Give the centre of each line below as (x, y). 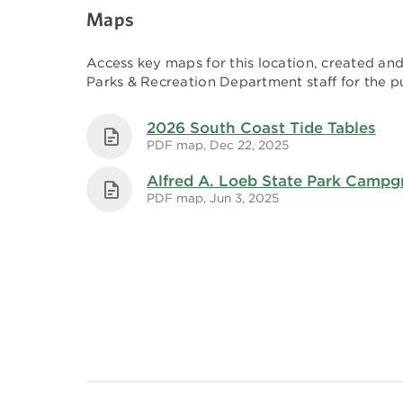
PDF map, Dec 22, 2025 (218, 144)
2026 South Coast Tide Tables (261, 127)
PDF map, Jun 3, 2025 (213, 197)
